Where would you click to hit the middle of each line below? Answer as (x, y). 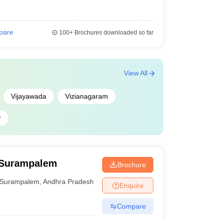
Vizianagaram (86, 96)
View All (135, 73)
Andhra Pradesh (69, 181)
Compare (131, 206)
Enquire (131, 185)
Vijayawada (28, 96)
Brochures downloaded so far (113, 33)
